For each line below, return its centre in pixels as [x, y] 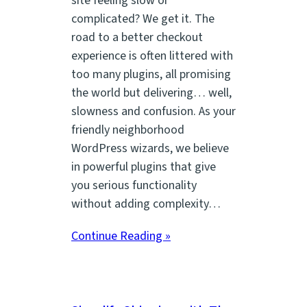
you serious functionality [134, 186]
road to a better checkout [137, 38]
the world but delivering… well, [151, 93]
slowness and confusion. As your [153, 112]
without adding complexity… [146, 204]
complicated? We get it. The [143, 19]
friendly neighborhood [128, 130]
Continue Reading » [121, 236]
